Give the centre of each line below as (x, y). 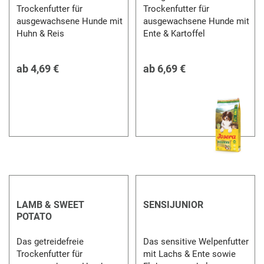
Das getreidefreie (50, 241)
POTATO (34, 216)
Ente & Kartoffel (174, 33)
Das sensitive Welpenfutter (196, 241)
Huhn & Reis (41, 33)
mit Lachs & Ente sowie (189, 254)
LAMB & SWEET (51, 204)
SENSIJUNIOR (173, 204)
